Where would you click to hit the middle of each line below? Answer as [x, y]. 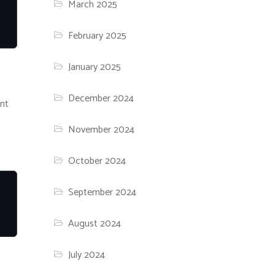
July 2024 [87, 255]
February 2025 [98, 36]
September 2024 [103, 193]
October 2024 [97, 161]
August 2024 [95, 224]
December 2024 [101, 99]
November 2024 [102, 130]
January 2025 [95, 68]
